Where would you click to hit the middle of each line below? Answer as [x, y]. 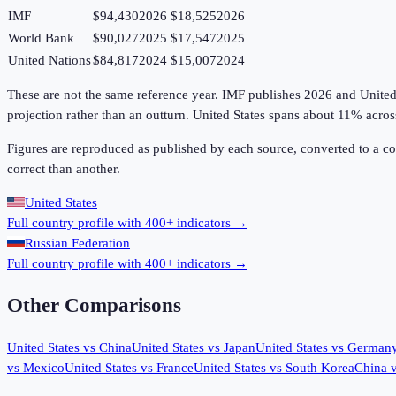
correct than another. [64, 169]
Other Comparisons [94, 305]
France [175, 367]
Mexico [44, 367]
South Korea [320, 367]
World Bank [41, 38]
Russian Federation [77, 244]
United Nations [49, 61]
